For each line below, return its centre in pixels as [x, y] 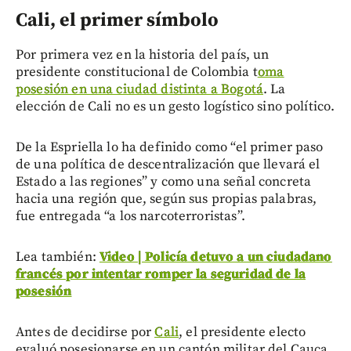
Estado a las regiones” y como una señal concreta [164, 181]
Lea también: [58, 257]
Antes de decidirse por [85, 332]
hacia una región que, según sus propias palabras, [166, 199]
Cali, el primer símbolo [117, 20]
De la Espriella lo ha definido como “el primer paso [170, 147]
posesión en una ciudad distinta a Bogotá [139, 89]
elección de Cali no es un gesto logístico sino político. [175, 106]
